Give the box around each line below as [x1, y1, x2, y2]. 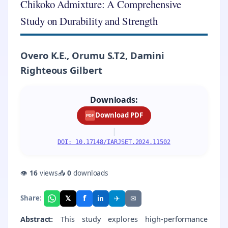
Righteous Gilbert [20, 64, 102, 77]
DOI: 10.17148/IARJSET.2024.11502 [58, 138, 170, 146]
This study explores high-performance [53, 214, 208, 224]
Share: [20, 193, 42, 203]
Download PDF [95, 110, 143, 120]
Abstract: [20, 214, 53, 224]
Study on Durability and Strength [20, 14, 158, 28]
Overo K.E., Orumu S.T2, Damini [20, 49, 164, 62]
